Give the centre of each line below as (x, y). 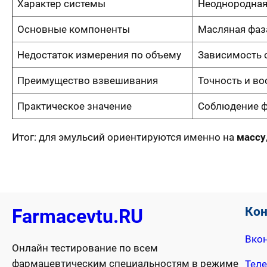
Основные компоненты (74, 29)
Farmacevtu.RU (77, 217)
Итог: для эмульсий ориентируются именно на (124, 137)
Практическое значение (74, 106)
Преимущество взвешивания (88, 80)
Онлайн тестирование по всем (85, 248)
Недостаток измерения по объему (99, 55)
